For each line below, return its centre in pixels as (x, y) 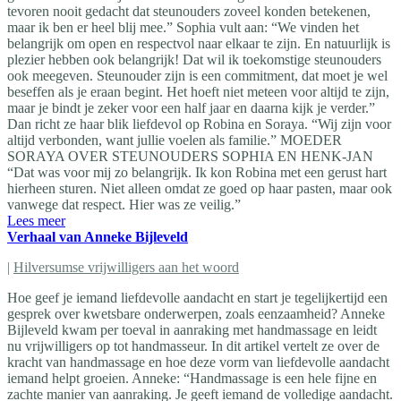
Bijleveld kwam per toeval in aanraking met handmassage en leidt (192, 329)
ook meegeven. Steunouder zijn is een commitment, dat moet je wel (197, 75)
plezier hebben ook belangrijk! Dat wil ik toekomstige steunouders (194, 59)
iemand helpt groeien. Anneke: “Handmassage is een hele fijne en (192, 378)
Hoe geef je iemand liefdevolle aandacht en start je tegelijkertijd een (197, 297)
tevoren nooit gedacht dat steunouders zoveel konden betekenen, (189, 11)
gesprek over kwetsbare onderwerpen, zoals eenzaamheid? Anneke (196, 313)
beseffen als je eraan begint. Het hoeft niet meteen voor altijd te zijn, (198, 91)
